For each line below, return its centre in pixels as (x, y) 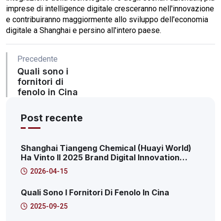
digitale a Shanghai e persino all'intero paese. (84, 31)
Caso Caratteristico (60, 186)
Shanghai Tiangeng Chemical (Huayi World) (106, 148)
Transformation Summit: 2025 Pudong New (106, 167)
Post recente (52, 118)
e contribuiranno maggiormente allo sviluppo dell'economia (107, 20)
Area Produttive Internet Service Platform (103, 176)
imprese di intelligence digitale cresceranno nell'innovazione (110, 9)
